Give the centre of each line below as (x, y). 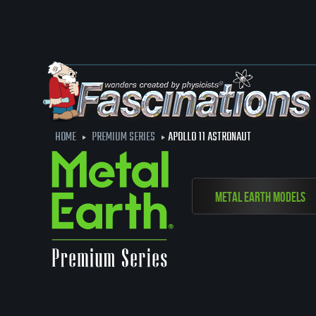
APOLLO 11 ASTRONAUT (209, 138)
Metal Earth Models (260, 197)
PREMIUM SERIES (123, 138)
